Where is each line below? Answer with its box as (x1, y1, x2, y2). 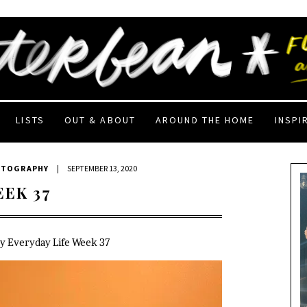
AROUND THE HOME (156, 113, 255, 126)
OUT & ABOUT (64, 113, 136, 126)
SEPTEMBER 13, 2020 (67, 162, 138, 173)
